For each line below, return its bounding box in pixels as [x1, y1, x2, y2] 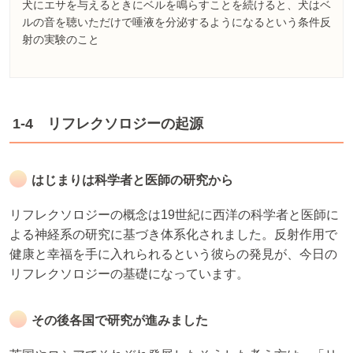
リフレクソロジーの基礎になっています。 [9, 266, 249, 281]
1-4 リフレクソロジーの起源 [13, 115, 203, 132]
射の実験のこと [22, 32, 99, 46]
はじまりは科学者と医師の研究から [32, 173, 233, 187]
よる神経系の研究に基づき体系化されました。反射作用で [9, 227, 337, 241]
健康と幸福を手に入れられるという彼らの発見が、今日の [9, 247, 337, 261]
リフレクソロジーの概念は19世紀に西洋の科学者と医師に [9, 207, 339, 221]
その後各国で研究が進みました [32, 313, 208, 327]
